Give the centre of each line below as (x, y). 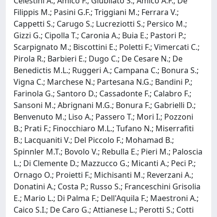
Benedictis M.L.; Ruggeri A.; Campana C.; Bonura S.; (106, 70)
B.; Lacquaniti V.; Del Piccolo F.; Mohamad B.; (94, 140)
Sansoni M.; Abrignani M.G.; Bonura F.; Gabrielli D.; (105, 105)
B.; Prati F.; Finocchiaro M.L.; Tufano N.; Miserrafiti (104, 128)
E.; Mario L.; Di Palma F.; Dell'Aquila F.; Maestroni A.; (106, 198)
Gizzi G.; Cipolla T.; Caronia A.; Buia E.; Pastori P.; (100, 35)
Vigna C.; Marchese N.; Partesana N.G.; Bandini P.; (103, 82)
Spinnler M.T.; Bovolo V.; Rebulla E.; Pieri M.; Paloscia (108, 151)
